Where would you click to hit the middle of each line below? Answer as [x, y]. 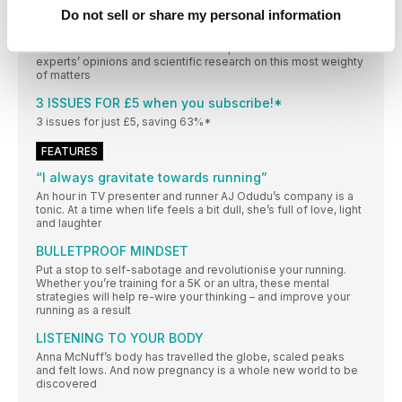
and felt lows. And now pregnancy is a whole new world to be [197, 371]
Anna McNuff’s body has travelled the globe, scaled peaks [190, 357]
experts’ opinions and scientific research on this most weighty [200, 62]
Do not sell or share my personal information [201, 15]
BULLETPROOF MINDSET [112, 251]
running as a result [83, 310]
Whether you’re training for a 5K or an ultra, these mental [183, 284]
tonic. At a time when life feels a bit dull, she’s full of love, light [199, 210]
